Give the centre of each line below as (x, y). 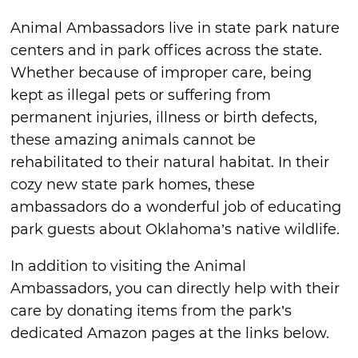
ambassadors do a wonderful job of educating (176, 207)
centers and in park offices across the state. (167, 50)
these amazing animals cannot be (133, 139)
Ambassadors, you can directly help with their (175, 288)
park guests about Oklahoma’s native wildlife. (175, 229)
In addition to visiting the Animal (129, 266)
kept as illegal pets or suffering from (141, 95)
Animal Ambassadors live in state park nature (175, 28)
